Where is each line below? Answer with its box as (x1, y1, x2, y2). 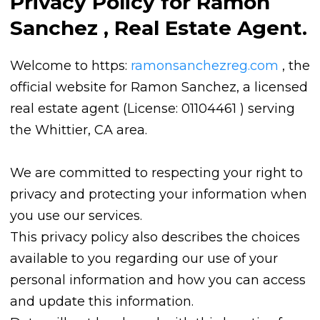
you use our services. (10, 208, 142, 224)
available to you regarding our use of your (10, 251, 278, 267)
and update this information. (10, 294, 194, 310)
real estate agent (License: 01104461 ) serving (10, 101, 295, 117)
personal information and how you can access (10, 272, 306, 289)
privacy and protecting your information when (10, 186, 307, 203)
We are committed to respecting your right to (10, 165, 303, 181)
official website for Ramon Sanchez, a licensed (10, 79, 308, 96)
